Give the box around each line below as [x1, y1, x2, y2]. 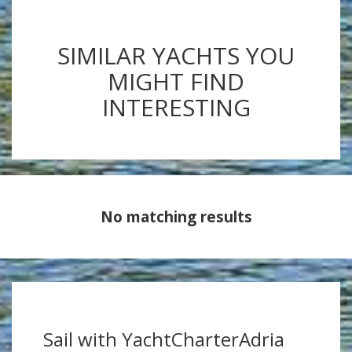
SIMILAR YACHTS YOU [57, 39, 295, 72]
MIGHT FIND [108, 65, 244, 98]
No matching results [100, 207, 252, 227]
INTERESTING [101, 91, 251, 124]
